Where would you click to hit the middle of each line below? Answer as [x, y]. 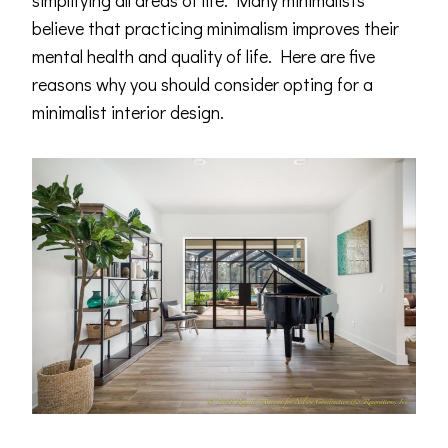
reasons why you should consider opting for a [202, 84]
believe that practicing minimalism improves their [215, 28]
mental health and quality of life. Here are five [203, 56]
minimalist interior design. [128, 112]
